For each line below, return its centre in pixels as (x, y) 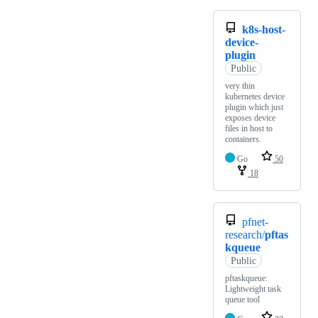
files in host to (249, 128)
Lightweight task (253, 289)
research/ (245, 234)
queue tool (242, 299)
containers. (243, 139)
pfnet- (255, 221)
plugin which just (254, 107)
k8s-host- (264, 29)
